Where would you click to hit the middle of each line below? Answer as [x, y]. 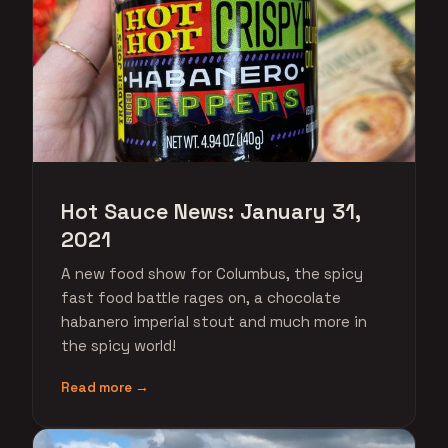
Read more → [105, 387]
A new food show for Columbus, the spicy [212, 273]
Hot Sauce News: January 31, [210, 211]
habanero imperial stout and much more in [214, 321]
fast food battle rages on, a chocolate [201, 297]
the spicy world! [118, 345]
